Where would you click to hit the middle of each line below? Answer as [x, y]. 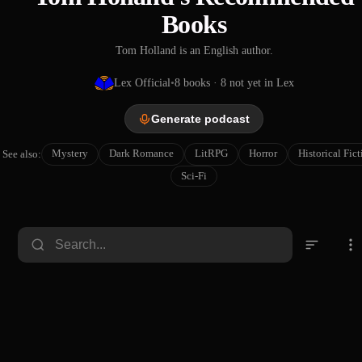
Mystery [70, 153]
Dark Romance [141, 153]
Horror [263, 153]
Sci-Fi [194, 176]
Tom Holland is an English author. [194, 51]
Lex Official [142, 83]
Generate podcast [200, 119]
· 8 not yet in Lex [252, 83]
